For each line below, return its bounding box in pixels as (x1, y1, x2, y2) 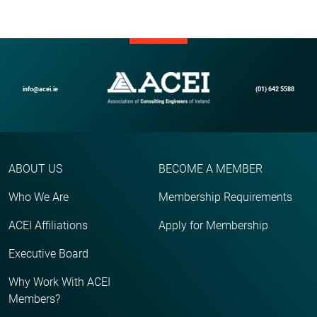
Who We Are (8, 190, 69, 204)
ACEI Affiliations (8, 219, 88, 233)
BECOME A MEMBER (158, 162, 263, 176)
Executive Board (8, 247, 88, 261)
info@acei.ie (23, 85, 58, 93)
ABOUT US (8, 162, 62, 176)
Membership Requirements (158, 190, 292, 204)
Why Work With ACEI (8, 275, 110, 289)
